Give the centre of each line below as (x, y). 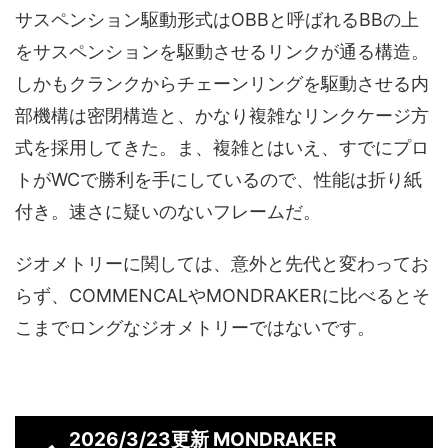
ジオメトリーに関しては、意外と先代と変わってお (222, 263)
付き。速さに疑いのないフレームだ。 (168, 211)
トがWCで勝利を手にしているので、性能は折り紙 (218, 179)
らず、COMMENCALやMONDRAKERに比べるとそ (222, 295)
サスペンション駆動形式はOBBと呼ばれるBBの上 (217, 19)
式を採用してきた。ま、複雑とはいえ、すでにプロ (222, 147)
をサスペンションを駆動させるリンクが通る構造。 (222, 51)
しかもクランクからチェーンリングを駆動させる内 (222, 83)
